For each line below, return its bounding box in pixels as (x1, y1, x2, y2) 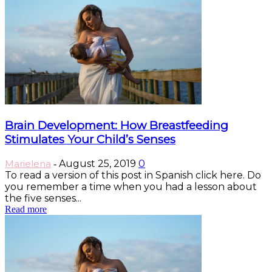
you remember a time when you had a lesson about (5, 180, 257, 192)
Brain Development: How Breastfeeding (5, 118, 228, 132)
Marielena (5, 157, 51, 169)
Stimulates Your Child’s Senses (5, 132, 175, 146)
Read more (5, 203, 47, 214)
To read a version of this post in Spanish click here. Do (5, 169, 261, 181)
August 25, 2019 (59, 157, 136, 169)
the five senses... (5, 192, 81, 204)
